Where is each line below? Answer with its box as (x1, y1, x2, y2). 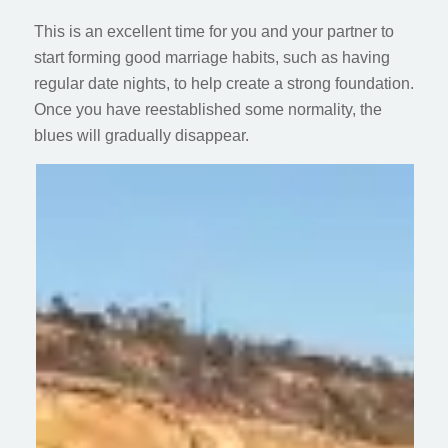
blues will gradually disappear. (33, 126, 249, 144)
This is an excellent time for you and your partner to (33, 22, 394, 40)
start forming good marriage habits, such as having (33, 48, 390, 66)
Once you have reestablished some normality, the (33, 100, 382, 118)
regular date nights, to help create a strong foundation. (33, 74, 414, 92)
